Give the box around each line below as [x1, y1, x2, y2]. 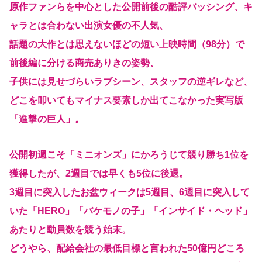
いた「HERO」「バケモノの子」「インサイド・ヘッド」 [9, 206, 252, 216]
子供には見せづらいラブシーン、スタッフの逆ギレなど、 [9, 77, 253, 87]
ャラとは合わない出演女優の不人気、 [9, 20, 168, 31]
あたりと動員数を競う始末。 [9, 225, 131, 235]
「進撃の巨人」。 [9, 114, 84, 125]
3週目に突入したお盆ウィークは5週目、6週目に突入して [9, 187, 250, 198]
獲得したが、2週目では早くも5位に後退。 [9, 168, 188, 179]
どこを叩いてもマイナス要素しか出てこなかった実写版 [9, 95, 243, 106]
